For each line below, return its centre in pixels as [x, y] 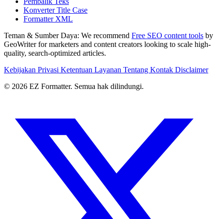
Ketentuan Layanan [92, 70]
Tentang [137, 70]
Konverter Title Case [55, 10]
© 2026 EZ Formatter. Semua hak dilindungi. [74, 87]
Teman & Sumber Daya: [42, 36]
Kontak [163, 70]
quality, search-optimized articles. [55, 53]
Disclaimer [192, 70]
